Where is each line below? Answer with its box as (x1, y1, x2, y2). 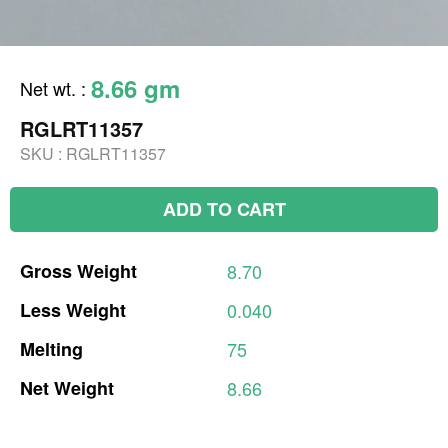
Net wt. (20, 74, 76, 101)
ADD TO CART (162, 195, 286, 222)
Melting (20, 335, 83, 362)
